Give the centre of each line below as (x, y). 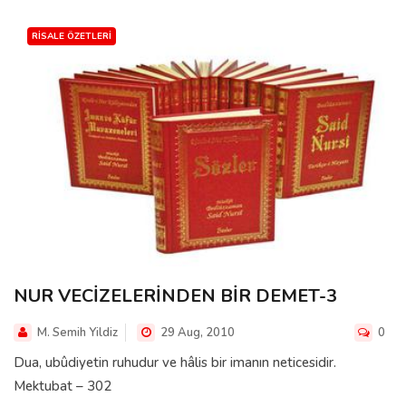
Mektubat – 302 (63, 386)
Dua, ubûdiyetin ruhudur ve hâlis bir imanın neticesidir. (175, 362)
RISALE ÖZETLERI (72, 37)
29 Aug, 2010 (196, 332)
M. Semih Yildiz (77, 332)
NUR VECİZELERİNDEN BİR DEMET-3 (175, 295)
